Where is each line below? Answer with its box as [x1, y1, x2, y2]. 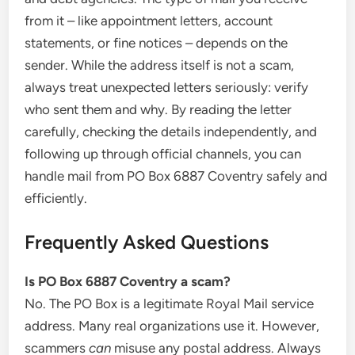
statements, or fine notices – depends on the [25, 35, 288, 51]
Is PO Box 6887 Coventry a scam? [25, 273, 231, 289]
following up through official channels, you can [25, 146, 302, 162]
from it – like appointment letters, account [25, 13, 273, 29]
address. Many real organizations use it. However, [25, 317, 320, 334]
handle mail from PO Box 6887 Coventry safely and [25, 168, 328, 184]
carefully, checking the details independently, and [25, 124, 318, 139]
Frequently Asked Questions [25, 230, 269, 254]
